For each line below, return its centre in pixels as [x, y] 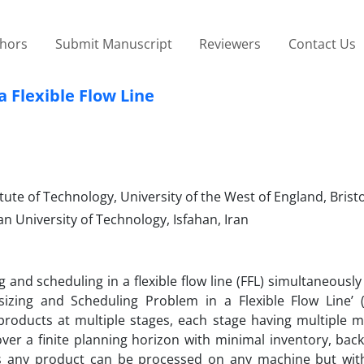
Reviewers [230, 43]
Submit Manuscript [113, 43]
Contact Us [322, 43]
